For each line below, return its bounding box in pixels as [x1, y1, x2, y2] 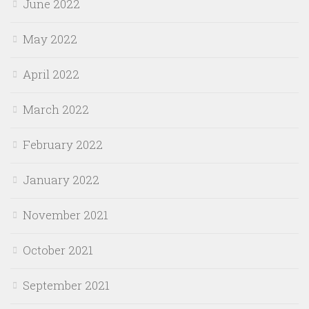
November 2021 [23, 206, 108, 223]
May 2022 [23, 30, 77, 47]
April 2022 [23, 66, 79, 82]
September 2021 [23, 277, 110, 293]
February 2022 [23, 136, 103, 152]
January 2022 [23, 171, 99, 188]
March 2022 [23, 101, 89, 117]
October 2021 [23, 241, 93, 258]
